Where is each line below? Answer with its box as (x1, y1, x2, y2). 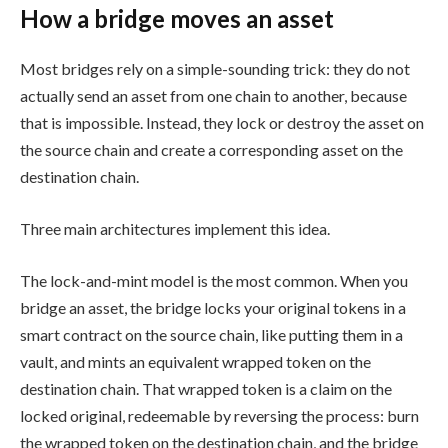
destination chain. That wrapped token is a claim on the (20, 378, 392, 398)
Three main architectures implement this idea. (20, 218, 330, 238)
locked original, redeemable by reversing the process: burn (20, 405, 419, 425)
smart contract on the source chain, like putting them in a (20, 324, 403, 344)
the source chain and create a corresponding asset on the (20, 140, 403, 160)
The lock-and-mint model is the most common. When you (20, 270, 408, 290)
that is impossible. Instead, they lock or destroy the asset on (20, 113, 424, 133)
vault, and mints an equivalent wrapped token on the (20, 351, 371, 371)
